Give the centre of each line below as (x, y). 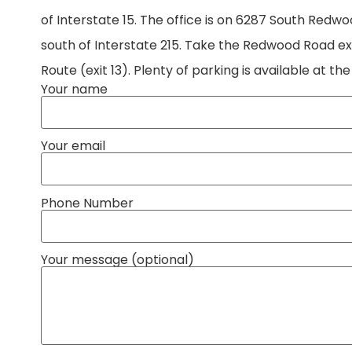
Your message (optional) (117, 260)
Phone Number (87, 203)
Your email (73, 146)
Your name (74, 89)
